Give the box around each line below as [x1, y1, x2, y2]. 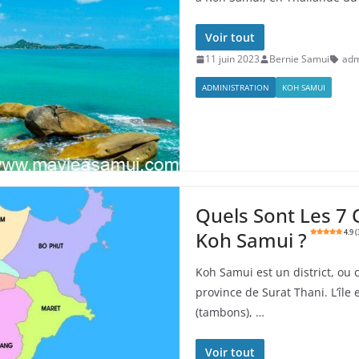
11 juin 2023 [205, 52, 260, 66]
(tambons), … [196, 305, 264, 321]
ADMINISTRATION [202, 82, 269, 93]
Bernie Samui [269, 52, 329, 66]
